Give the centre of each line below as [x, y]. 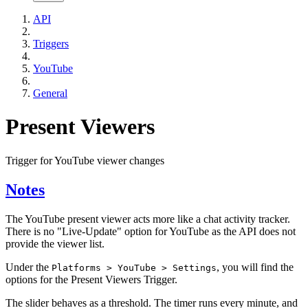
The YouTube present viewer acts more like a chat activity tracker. [148, 219]
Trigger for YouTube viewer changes [85, 160]
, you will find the [255, 267]
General [50, 93]
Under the [29, 267]
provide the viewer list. [55, 243]
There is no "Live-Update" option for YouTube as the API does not [151, 231]
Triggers [51, 43]
